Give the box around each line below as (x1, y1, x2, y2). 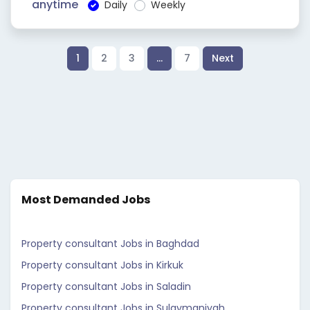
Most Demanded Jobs (21, 192, 150, 208)
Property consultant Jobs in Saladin (21, 280, 191, 293)
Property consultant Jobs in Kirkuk (21, 258, 183, 272)
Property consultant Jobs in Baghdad (21, 237, 199, 250)
